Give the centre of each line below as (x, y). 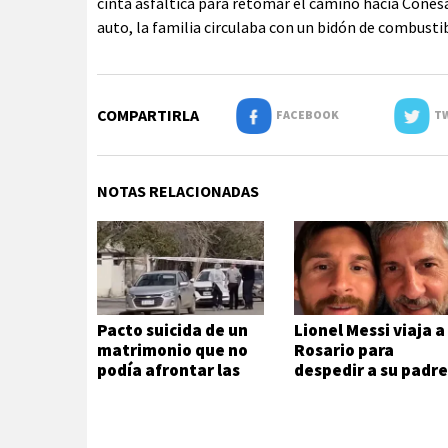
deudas (126, 390)
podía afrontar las (168, 370)
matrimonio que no (172, 350)
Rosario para (344, 350)
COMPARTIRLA (148, 115)
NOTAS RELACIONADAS (178, 191)
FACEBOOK (305, 114)
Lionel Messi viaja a (370, 330)
